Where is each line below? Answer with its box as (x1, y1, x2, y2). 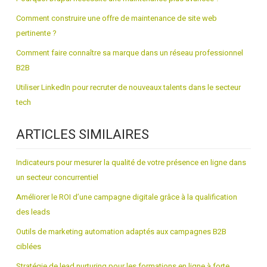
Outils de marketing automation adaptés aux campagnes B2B (16, 226, 226, 237)
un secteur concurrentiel (16, 172, 98, 183)
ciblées (16, 241, 41, 252)
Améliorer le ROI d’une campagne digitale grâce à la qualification (16, 191, 237, 203)
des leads (16, 206, 50, 218)
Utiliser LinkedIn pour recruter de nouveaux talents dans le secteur (16, 82, 241, 93)
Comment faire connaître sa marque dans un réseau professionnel (16, 47, 243, 58)
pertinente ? (16, 27, 57, 39)
